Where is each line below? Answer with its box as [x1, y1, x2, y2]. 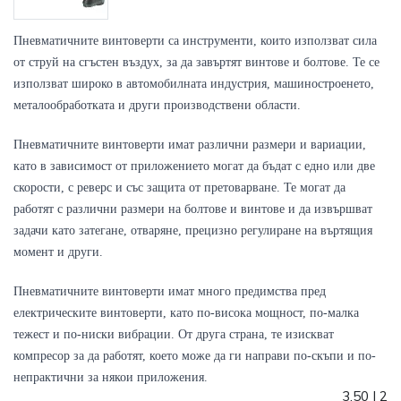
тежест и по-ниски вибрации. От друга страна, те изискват [13, 327, 334, 341]
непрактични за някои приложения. [13, 370, 208, 384]
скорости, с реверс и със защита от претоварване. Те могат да [13, 180, 346, 194]
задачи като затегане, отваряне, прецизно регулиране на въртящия [13, 223, 372, 237]
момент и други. [13, 244, 103, 259]
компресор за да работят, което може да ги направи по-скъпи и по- [13, 348, 376, 363]
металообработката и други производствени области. [13, 98, 301, 112]
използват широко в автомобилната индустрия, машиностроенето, [13, 76, 374, 90]
